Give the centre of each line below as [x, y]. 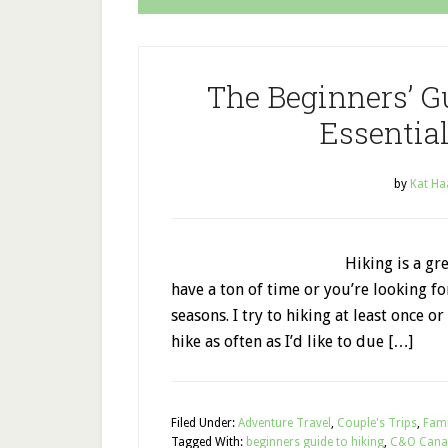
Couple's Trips [377, 423]
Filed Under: [204, 423]
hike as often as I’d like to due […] [292, 341]
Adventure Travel [284, 423]
